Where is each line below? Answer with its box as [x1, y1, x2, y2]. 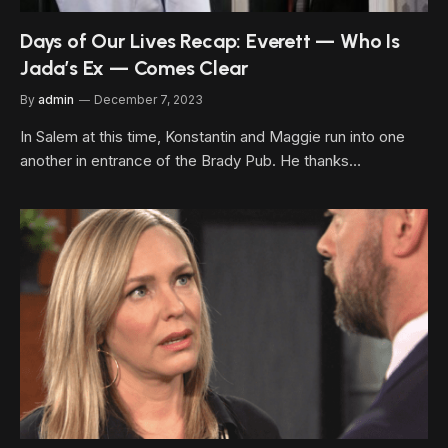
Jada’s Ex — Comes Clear [20, 56, 248, 80]
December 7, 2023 [94, 92, 203, 107]
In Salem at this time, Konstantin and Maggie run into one [20, 127, 405, 146]
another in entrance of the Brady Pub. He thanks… [20, 151, 361, 170]
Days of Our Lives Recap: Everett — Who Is [20, 29, 400, 53]
